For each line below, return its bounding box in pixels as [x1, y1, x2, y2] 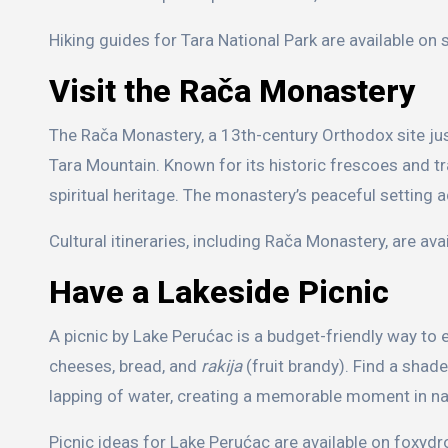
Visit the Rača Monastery [49, 72, 415, 111]
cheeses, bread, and [49, 356, 201, 377]
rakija [201, 356, 242, 377]
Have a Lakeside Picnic [49, 273, 389, 312]
